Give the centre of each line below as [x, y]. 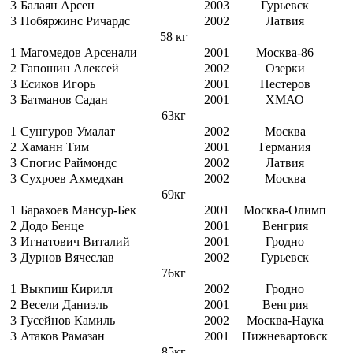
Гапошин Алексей [70, 69]
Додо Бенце [52, 226]
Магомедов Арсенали [79, 53]
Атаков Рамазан [63, 336]
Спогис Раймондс [69, 163]
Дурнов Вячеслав [67, 258]
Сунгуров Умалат [68, 132]
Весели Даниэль [64, 305]
